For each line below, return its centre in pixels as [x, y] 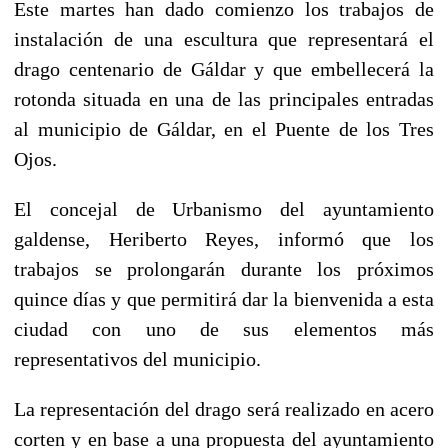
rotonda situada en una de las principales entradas [224, 98]
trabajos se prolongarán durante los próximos [224, 268]
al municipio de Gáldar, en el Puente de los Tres [224, 128]
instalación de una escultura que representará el [224, 38]
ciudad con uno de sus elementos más [224, 328]
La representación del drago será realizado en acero [224, 408]
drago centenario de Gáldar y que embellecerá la [224, 68]
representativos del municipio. [137, 358]
